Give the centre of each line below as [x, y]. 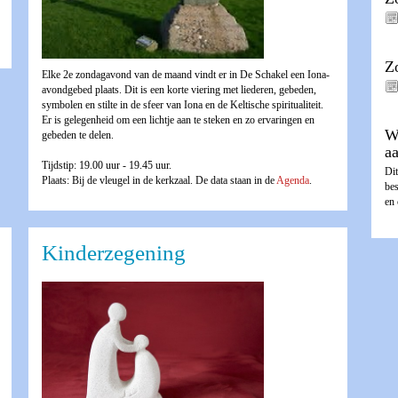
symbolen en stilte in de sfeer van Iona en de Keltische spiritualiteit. [182, 105]
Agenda [292, 181]
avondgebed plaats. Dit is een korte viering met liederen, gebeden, [179, 90]
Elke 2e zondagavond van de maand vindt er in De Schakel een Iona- [185, 75]
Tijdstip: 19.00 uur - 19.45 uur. [106, 166]
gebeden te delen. [77, 135]
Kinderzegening [113, 253]
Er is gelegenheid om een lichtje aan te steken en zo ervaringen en [178, 120]
